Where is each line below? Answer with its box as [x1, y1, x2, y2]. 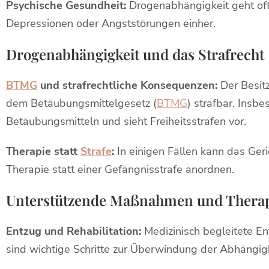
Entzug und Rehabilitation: [6, 224, 141, 238]
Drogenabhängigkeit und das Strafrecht [6, 44, 264, 64]
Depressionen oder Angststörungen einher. [6, 16, 216, 31]
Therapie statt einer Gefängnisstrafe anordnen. [6, 162, 234, 177]
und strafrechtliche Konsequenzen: [37, 78, 217, 92]
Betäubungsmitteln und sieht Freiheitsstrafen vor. [6, 114, 246, 128]
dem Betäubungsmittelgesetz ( [6, 96, 157, 110]
